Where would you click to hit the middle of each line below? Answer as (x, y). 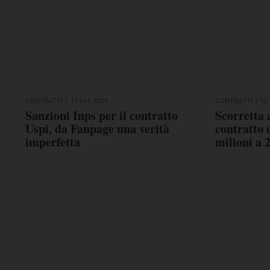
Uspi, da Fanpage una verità (97, 128)
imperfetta (53, 142)
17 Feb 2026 (89, 100)
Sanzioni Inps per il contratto (102, 115)
